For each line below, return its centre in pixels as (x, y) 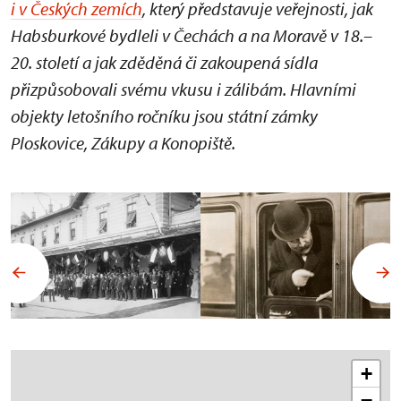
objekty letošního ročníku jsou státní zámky (164, 116)
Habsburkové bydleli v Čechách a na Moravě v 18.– (192, 36)
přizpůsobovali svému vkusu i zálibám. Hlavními (183, 90)
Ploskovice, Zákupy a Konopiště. (123, 143)
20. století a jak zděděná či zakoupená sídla (164, 63)
